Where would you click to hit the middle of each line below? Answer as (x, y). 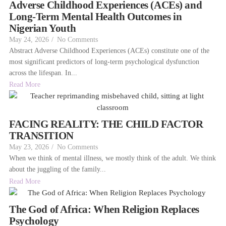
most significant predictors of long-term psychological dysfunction (104, 62)
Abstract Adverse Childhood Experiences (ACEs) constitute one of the (109, 50)
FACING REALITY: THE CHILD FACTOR (106, 124)
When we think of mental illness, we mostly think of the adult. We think (112, 158)
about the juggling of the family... (58, 169)
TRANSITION (41, 136)
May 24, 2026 (29, 39)
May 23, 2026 (29, 147)
